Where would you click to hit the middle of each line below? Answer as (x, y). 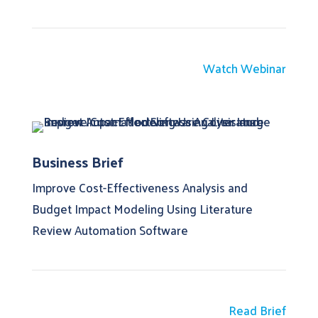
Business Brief (77, 161)
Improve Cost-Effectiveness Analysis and (139, 187)
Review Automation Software (110, 230)
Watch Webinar (245, 68)
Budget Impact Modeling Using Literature (142, 208)
